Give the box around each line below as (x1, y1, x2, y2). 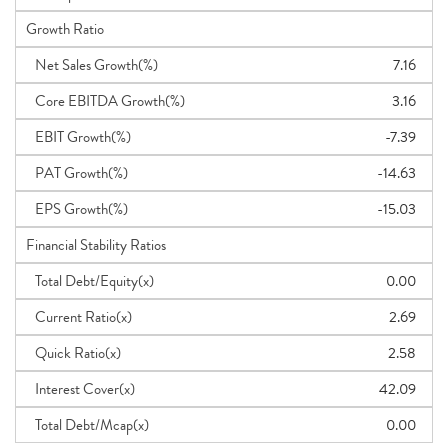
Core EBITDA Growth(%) (26, 90, 185, 112)
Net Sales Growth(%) (26, 54, 158, 76)
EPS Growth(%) (26, 198, 128, 220)
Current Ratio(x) (26, 306, 132, 328)
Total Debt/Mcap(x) (26, 414, 149, 436)
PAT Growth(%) (26, 162, 128, 184)
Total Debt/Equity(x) (26, 270, 154, 292)
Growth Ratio (26, 18, 104, 40)
